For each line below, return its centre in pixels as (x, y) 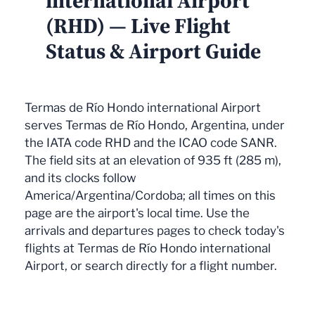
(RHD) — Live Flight (138, 26)
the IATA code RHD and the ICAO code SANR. (151, 143)
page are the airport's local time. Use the (137, 213)
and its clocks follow (81, 178)
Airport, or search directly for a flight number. (151, 266)
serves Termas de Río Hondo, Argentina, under (155, 126)
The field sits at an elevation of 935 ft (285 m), (153, 161)
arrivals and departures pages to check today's (155, 231)
